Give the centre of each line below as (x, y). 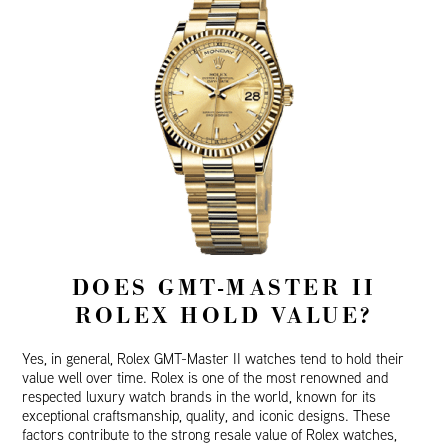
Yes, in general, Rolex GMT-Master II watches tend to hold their (213, 359)
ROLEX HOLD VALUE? (224, 316)
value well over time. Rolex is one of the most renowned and (206, 378)
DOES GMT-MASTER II (224, 288)
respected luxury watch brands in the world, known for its (199, 397)
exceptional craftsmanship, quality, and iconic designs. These (206, 416)
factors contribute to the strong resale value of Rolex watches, (210, 435)
